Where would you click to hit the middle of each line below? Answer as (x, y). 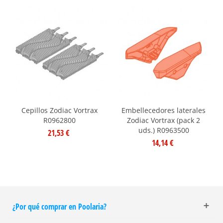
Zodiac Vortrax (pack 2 (164, 120)
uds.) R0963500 (164, 130)
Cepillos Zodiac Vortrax (59, 110)
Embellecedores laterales (164, 110)
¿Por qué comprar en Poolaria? (59, 206)
